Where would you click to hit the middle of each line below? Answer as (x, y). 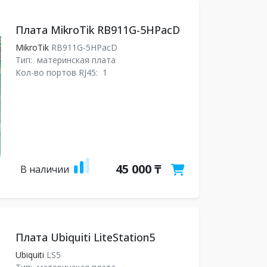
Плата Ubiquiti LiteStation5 (85, 237)
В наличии (44, 169)
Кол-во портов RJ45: (58, 72)
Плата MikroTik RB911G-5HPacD (97, 30)
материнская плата (76, 60)
